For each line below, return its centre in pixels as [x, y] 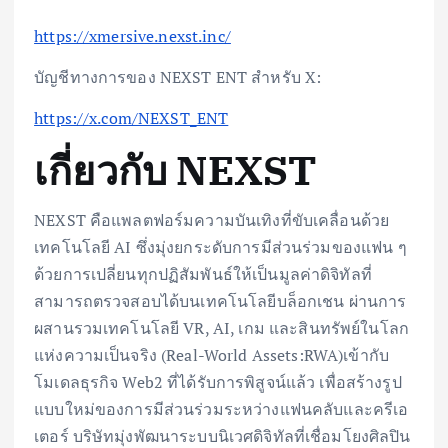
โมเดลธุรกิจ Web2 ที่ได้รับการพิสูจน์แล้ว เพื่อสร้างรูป [218, 382]
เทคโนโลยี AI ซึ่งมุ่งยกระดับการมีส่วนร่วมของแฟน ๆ [220, 247]
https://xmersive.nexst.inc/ [132, 35]
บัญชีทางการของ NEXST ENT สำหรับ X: [178, 76]
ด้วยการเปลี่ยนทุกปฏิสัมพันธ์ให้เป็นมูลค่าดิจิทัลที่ [203, 274]
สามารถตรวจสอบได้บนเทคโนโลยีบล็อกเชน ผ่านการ [220, 301]
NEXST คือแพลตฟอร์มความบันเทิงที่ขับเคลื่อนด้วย [212, 220]
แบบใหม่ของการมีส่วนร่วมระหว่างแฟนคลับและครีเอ [221, 409]
